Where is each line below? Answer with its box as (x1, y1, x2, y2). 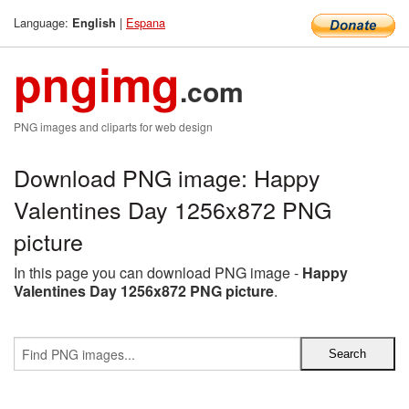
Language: (14, 14, 72, 31)
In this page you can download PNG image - (14, 262, 302, 283)
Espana (126, 14, 165, 31)
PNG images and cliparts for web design (14, 119, 213, 134)
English (72, 15, 116, 31)
